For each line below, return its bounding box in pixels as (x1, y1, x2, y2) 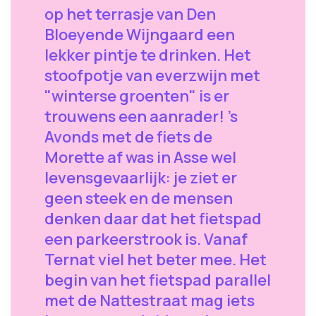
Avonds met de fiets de (44, 126, 212, 147)
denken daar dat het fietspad (44, 208, 262, 229)
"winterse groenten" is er (44, 85, 229, 107)
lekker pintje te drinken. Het (44, 44, 251, 66)
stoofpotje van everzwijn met (44, 65, 260, 86)
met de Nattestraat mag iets (44, 290, 255, 311)
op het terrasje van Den (44, 4, 216, 25)
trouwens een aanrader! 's (44, 106, 238, 127)
